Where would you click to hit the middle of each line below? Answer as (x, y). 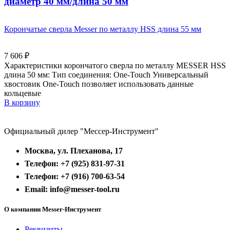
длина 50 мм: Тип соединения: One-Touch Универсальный (106, 74)
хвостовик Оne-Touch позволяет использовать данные (99, 84)
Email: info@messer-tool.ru (72, 189)
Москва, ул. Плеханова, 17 (74, 150)
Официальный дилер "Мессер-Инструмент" (81, 131)
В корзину (22, 102)
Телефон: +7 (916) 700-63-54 (75, 176)
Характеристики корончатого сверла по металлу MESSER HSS (115, 65)
